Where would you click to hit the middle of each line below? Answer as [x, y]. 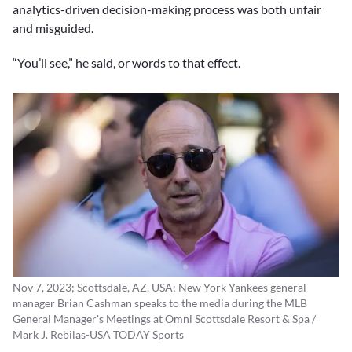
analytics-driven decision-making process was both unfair [167, 9]
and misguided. [53, 28]
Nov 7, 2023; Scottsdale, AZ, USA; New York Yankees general [159, 288]
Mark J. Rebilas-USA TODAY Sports [98, 335]
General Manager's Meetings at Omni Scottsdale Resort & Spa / [164, 319]
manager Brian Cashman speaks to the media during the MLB [160, 303]
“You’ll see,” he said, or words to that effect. [126, 63]
